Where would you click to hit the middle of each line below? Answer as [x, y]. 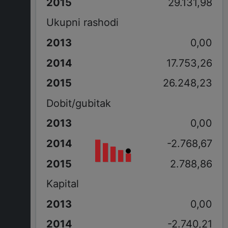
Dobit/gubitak [78, 103]
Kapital [62, 184]
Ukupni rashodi [82, 23]
